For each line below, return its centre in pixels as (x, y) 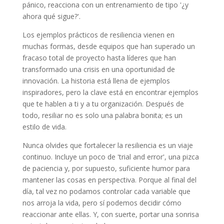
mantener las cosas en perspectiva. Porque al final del (109, 180)
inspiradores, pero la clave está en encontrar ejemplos (110, 92)
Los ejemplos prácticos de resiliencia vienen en (98, 35)
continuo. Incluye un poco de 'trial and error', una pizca (110, 157)
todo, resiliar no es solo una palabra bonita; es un (102, 115)
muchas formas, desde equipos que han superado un (108, 46)
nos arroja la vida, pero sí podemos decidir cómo (102, 203)
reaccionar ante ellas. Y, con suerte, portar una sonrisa (110, 214)
